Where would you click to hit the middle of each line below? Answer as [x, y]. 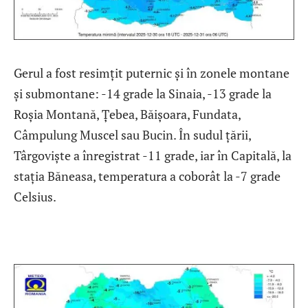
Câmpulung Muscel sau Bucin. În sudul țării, [132, 135]
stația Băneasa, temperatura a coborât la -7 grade [147, 176]
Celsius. [35, 197]
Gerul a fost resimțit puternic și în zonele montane [152, 73]
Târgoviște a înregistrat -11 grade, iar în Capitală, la [153, 156]
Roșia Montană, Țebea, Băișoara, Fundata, [127, 114]
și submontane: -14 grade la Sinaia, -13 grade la [143, 94]
